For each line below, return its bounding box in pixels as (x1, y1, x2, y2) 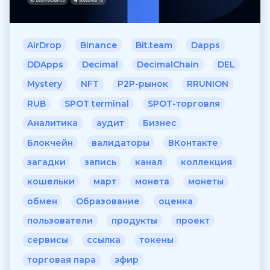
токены (139, 234, 174, 246)
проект (176, 215, 210, 226)
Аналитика (27, 118, 78, 129)
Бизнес (143, 118, 177, 129)
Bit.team (136, 39, 172, 51)
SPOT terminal (64, 98, 129, 109)
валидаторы (92, 137, 149, 148)
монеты (188, 176, 224, 187)
